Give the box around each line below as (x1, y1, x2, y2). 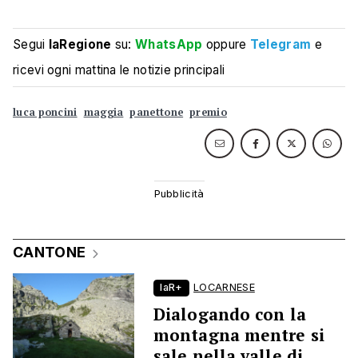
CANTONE (13, 244, 86, 261)
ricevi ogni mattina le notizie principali (13, 62, 225, 78)
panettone (129, 105, 184, 120)
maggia (83, 105, 124, 120)
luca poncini (13, 105, 78, 120)
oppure (202, 37, 250, 53)
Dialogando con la (153, 303, 306, 326)
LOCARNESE (193, 281, 255, 294)
